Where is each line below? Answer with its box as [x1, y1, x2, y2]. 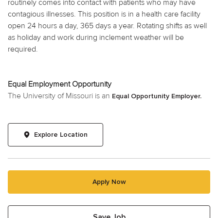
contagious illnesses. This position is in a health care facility [8, 9, 200, 19]
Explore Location [34, 131, 88, 138]
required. [8, 44, 38, 54]
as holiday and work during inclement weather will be [8, 32, 184, 42]
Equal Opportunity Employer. [112, 92, 201, 100]
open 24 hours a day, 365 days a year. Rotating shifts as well [8, 20, 207, 31]
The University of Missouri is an [8, 91, 112, 101]
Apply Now [92, 178, 126, 185]
